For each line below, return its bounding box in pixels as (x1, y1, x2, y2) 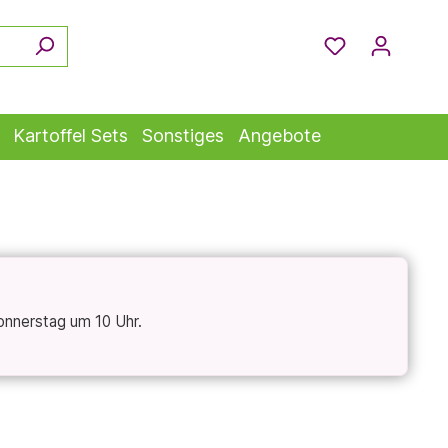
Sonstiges (141, 125, 224, 147)
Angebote (237, 125, 321, 147)
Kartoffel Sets (12, 125, 128, 147)
